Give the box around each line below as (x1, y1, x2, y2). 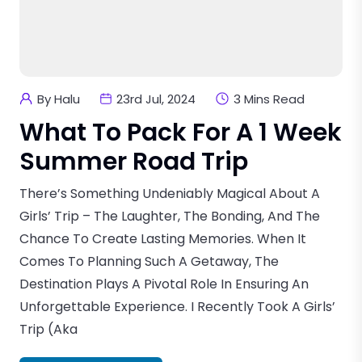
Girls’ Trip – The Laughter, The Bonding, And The (19, 206, 320, 225)
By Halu (37, 90, 80, 107)
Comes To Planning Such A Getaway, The (19, 251, 279, 271)
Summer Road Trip (19, 144, 248, 179)
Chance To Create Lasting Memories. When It (19, 229, 306, 248)
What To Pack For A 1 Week (19, 115, 342, 149)
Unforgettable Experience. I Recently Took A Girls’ (19, 297, 335, 316)
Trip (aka (19, 319, 78, 339)
